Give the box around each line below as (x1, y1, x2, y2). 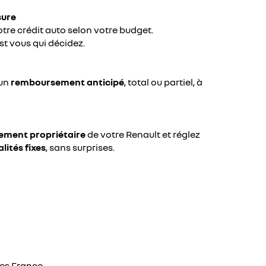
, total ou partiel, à (124, 76, 202, 88)
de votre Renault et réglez (85, 128, 200, 140)
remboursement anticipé (11, 76, 124, 88)
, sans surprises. (46, 141, 115, 153)
